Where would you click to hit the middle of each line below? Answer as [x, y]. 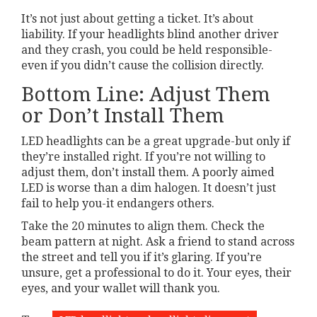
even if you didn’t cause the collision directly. [143, 65]
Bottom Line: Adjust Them [146, 94]
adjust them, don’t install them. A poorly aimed [148, 172]
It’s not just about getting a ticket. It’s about [137, 18]
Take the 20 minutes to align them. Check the [143, 226]
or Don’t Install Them [123, 115]
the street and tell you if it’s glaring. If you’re [142, 257]
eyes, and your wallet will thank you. [121, 288]
